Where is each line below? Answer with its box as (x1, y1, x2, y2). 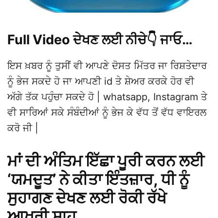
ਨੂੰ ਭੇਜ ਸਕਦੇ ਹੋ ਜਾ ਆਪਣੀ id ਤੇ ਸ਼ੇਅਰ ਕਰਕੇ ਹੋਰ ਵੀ (7, 75, 194, 87)
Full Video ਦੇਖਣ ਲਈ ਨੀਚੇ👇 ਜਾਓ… (7, 31, 193, 48)
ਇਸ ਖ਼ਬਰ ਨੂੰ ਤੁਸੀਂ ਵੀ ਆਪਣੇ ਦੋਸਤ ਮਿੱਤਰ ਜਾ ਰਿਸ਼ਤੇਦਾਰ (7, 59, 207, 72)
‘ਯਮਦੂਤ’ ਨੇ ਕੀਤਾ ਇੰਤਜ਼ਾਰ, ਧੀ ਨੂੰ (7, 169, 189, 189)
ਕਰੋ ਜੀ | (7, 122, 38, 134)
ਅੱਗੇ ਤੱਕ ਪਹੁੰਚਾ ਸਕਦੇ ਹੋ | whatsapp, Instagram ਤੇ (7, 91, 207, 103)
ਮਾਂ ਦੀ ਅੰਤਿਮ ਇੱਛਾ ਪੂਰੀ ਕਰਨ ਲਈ (7, 151, 204, 170)
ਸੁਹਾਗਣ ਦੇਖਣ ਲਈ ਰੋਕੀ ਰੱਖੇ (7, 188, 166, 207)
